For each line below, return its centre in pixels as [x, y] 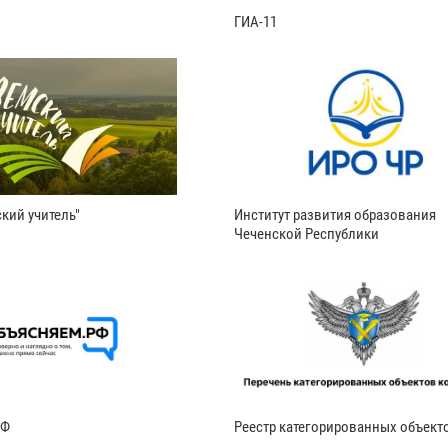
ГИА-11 [255, 22]
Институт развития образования [334, 214]
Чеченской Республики [306, 233]
